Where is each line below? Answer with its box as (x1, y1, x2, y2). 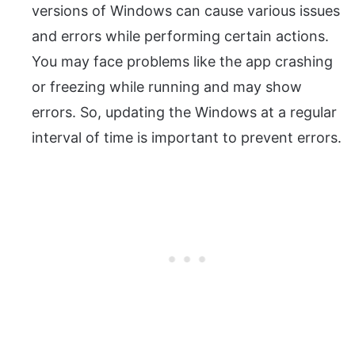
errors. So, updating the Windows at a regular (32, 104, 337, 121)
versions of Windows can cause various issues (32, 2, 340, 20)
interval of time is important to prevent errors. (32, 129, 342, 147)
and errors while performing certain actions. (32, 28, 329, 45)
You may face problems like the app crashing (32, 53, 333, 71)
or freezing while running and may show (32, 78, 302, 96)
